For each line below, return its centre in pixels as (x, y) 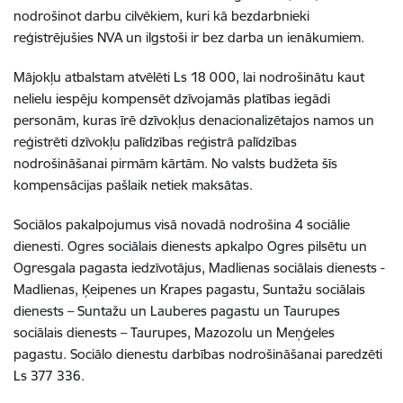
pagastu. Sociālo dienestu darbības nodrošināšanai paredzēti (198, 354)
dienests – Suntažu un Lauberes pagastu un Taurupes (177, 311)
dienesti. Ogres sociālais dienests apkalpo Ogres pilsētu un (190, 246)
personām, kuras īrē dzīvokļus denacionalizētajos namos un (194, 120)
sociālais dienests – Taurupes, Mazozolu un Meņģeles (174, 332)
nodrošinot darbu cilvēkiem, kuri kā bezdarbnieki (161, 16)
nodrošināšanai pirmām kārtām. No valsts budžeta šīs (175, 163)
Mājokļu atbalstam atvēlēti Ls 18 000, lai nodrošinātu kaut (189, 77)
